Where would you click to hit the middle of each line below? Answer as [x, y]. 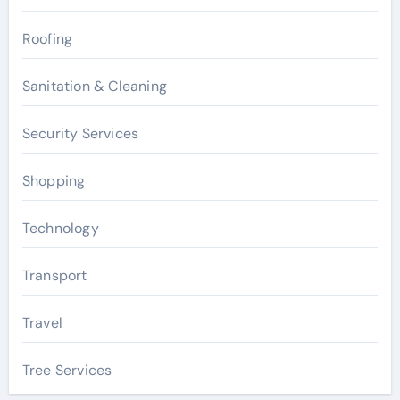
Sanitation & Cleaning [94, 86]
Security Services [80, 133]
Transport [54, 275]
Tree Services [67, 370]
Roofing [47, 38]
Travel [42, 322]
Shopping [54, 180]
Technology [60, 228]
